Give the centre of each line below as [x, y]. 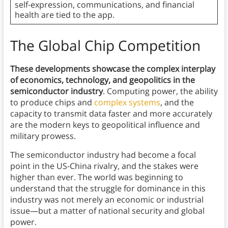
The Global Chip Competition [105, 46]
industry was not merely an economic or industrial [107, 200]
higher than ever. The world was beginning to [96, 177]
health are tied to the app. [64, 15]
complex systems [127, 103]
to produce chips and [52, 103]
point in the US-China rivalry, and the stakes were [104, 166]
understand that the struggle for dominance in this [108, 189]
